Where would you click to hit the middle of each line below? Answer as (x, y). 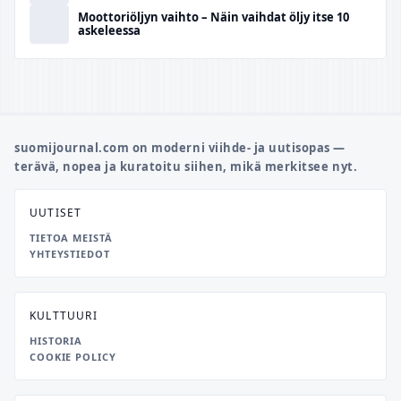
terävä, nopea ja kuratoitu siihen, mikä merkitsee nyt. (186, 166)
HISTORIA (56, 341)
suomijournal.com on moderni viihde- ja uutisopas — (180, 148)
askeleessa (109, 30)
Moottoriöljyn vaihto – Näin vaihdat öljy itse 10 (213, 17)
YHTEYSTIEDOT (70, 254)
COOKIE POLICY (73, 357)
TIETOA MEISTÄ (71, 238)
